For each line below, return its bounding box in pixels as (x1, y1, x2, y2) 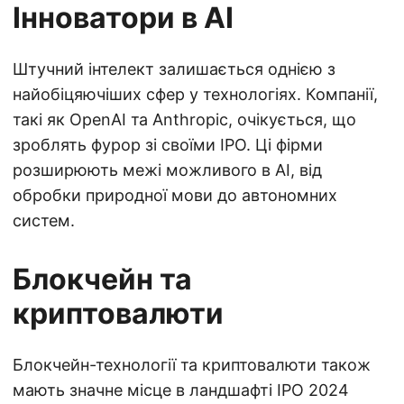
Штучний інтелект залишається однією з (13, 60, 335, 78)
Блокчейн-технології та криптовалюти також (13, 355, 371, 374)
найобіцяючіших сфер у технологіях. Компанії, (13, 85, 378, 104)
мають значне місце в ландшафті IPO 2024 (13, 381, 349, 399)
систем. (13, 211, 75, 230)
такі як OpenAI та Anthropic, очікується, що (13, 110, 356, 129)
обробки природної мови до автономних (13, 186, 337, 205)
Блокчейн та (13, 262, 192, 297)
